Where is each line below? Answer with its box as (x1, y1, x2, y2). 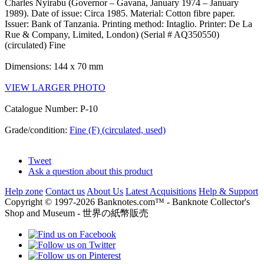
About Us (87, 186, 123, 196)
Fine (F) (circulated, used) (70, 124, 166, 135)
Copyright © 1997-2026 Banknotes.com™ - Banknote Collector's (5, 196, 250, 207)
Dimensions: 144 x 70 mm (5, 61, 103, 71)
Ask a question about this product (28, 166, 153, 176)
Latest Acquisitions (126, 186, 196, 196)
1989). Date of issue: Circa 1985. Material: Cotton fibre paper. (5, 8, 235, 18)
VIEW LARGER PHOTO (5, 82, 105, 93)
